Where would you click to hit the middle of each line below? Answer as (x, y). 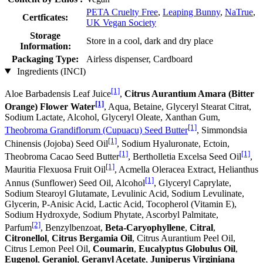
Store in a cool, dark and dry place (150, 41)
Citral (201, 228)
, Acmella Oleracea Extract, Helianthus (186, 170)
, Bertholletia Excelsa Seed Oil (185, 157)
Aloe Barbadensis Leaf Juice (58, 93)
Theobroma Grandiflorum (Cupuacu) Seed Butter (96, 130)
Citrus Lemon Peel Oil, (49, 249)
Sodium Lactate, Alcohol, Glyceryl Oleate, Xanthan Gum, (112, 117)
